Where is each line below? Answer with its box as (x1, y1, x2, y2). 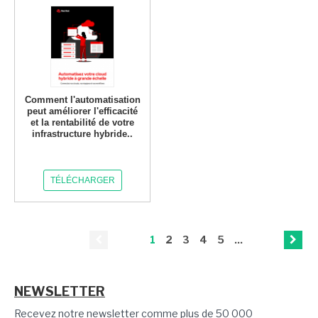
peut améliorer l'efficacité (27, 106, 138, 116)
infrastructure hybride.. (32, 128, 133, 139)
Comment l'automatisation (24, 94, 141, 105)
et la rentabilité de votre (31, 117, 135, 128)
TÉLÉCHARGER (50, 175, 115, 185)
